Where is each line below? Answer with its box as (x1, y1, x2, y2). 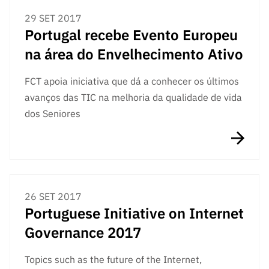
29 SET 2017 (25, 11, 82, 24)
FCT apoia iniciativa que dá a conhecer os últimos (25, 74, 239, 87)
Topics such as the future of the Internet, (25, 253, 202, 265)
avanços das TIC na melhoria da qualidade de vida (25, 91, 242, 103)
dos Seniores (25, 107, 80, 119)
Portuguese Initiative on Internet (25, 203, 244, 223)
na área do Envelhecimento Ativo (25, 44, 243, 64)
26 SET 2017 (25, 190, 82, 202)
